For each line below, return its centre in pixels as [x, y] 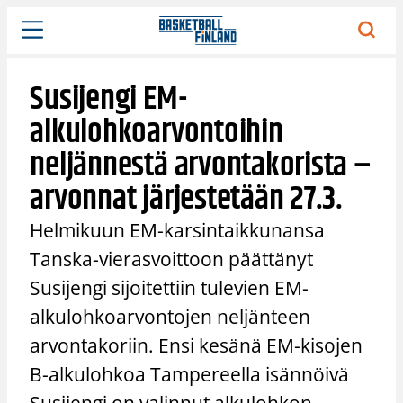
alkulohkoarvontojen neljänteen [170, 316]
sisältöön [34, 36]
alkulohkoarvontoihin [157, 132]
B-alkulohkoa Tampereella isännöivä [190, 374]
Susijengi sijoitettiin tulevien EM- [170, 287]
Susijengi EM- [108, 99]
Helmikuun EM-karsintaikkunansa [178, 230]
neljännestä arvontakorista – [201, 166]
